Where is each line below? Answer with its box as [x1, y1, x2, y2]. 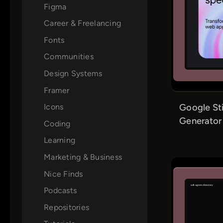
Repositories [44, 202, 89, 212]
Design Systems [44, 68, 103, 78]
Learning [44, 135, 75, 145]
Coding [44, 118, 71, 128]
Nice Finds [44, 169, 83, 179]
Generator [179, 115, 222, 126]
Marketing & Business [44, 152, 122, 162]
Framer [44, 85, 70, 95]
